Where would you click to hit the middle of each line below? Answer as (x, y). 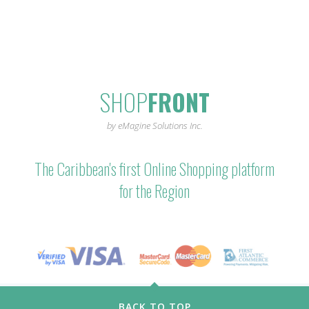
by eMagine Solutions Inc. (154, 125)
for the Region (154, 191)
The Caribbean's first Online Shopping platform (154, 169)
